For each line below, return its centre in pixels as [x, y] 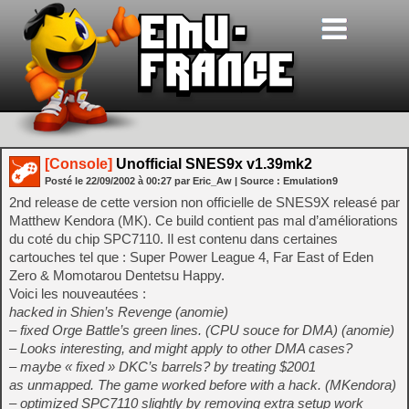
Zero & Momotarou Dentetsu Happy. [117, 275]
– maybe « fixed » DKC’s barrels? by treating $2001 [163, 367]
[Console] [79, 164]
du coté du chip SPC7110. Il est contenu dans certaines [173, 239]
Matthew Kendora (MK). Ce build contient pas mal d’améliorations [204, 220]
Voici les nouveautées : [78, 294]
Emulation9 [310, 181]
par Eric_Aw [203, 181]
